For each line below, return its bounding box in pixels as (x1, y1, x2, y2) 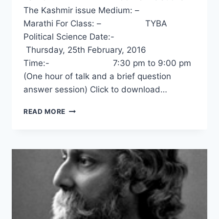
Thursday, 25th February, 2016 (23, 45, 146, 55)
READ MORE (23, 108, 66, 116)
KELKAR (65, 208, 93, 216)
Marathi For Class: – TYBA (23, 19, 167, 29)
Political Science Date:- (23, 32, 173, 42)
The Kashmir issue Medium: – (23, 5, 186, 16)
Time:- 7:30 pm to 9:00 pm (23, 58, 191, 68)
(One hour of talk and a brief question (23, 71, 171, 82)
